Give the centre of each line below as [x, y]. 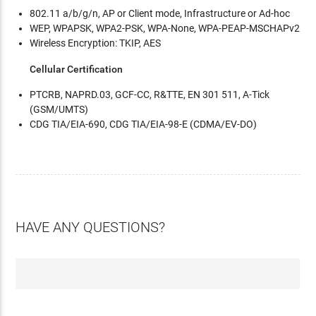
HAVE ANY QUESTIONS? [91, 227]
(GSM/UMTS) [59, 110]
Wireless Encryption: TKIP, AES [96, 43]
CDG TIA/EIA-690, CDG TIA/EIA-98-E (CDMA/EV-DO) [144, 124]
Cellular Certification [77, 69]
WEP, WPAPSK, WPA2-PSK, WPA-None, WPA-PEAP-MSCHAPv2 [165, 29]
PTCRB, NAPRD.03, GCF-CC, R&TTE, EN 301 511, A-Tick [150, 95]
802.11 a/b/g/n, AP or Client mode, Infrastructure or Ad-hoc [160, 14]
